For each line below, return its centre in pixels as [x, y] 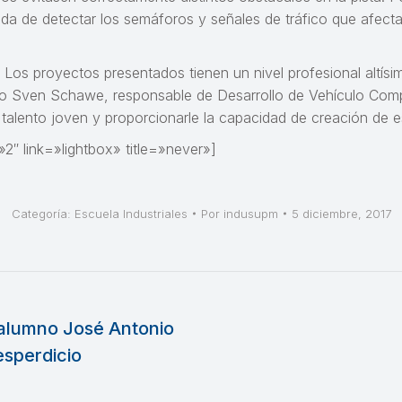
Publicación [265, 355]
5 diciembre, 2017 [341, 214]
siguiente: [258, 378]
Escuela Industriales [131, 214]
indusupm [250, 214]
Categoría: [43, 214]
